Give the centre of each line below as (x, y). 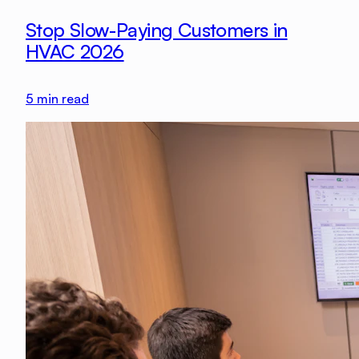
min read (61, 99)
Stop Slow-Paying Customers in (157, 30)
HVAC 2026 (75, 52)
